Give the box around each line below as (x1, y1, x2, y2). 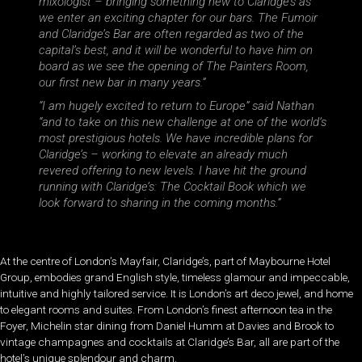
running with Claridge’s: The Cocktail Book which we (38, 179, 306, 195)
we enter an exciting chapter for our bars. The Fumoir (38, 10, 318, 25)
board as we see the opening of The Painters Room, (38, 58, 309, 74)
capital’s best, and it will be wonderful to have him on (38, 42, 313, 57)
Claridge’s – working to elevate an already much (38, 147, 288, 162)
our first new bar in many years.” (38, 74, 205, 90)
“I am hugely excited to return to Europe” (38, 99, 252, 114)
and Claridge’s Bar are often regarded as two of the (38, 26, 304, 41)
